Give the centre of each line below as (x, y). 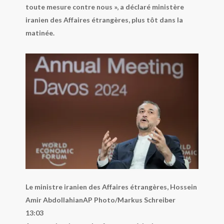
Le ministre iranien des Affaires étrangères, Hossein (111, 187)
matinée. (40, 33)
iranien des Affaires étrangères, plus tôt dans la (104, 20)
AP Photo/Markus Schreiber (129, 200)
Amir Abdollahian (54, 200)
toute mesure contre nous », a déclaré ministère (104, 7)
